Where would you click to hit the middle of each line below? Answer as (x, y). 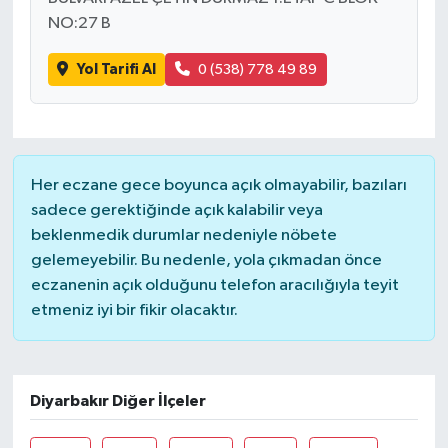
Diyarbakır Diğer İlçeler (117, 400)
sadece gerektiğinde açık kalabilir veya (176, 210)
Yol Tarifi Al (116, 69)
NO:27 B (79, 24)
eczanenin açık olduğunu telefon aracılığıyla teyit (214, 285)
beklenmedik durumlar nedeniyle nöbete (183, 235)
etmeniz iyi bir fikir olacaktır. (134, 310)
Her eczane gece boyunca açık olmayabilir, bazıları (218, 185)
